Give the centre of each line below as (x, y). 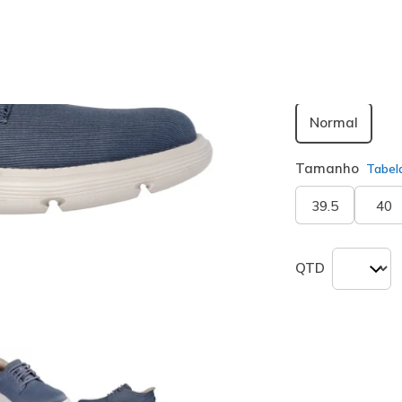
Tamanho (328, 168)
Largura (322, 85)
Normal (334, 122)
